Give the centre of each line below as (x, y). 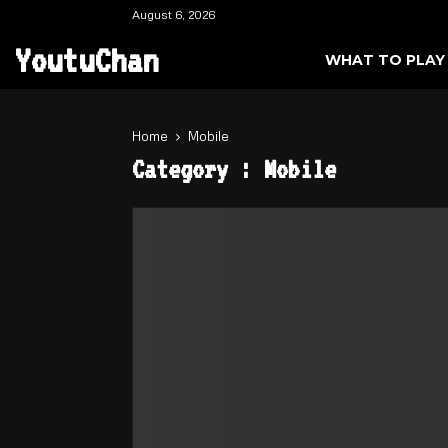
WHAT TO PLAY (385, 60)
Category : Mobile (234, 169)
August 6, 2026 (173, 14)
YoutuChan (87, 60)
